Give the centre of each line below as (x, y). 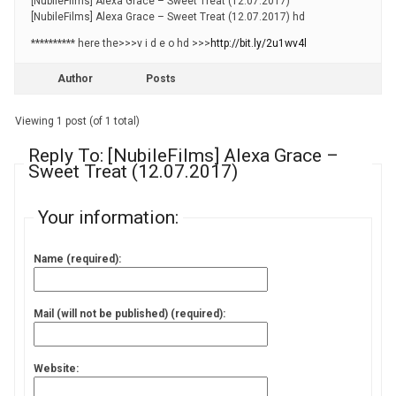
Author (75, 79)
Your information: (108, 217)
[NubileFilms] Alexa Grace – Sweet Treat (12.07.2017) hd (168, 17)
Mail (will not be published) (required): (129, 314)
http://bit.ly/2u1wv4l (259, 43)
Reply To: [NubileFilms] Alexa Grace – (183, 156)
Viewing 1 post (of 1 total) (77, 121)
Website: (56, 369)
